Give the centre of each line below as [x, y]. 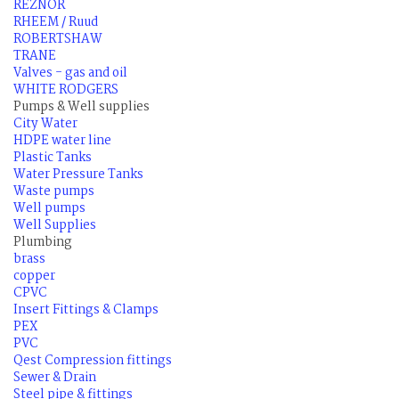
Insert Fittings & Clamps [86, 310]
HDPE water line [62, 141]
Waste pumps [54, 192]
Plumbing [43, 243]
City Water [45, 124]
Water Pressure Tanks [78, 175]
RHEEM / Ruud [56, 23]
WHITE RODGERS [66, 90]
